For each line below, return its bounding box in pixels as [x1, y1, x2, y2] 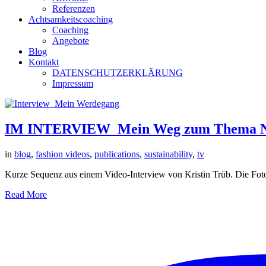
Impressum [52, 78, 93, 88]
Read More [5, 189, 47, 199]
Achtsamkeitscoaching [28, 14, 113, 24]
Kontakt [28, 57, 59, 67]
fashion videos [36, 148, 90, 159]
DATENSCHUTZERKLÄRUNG [52, 68, 183, 78]
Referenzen [52, 4, 95, 14]
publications [94, 148, 140, 159]
